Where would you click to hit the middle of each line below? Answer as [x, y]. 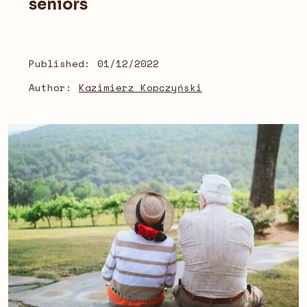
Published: [60, 63]
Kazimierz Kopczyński [140, 87]
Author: [50, 87]
